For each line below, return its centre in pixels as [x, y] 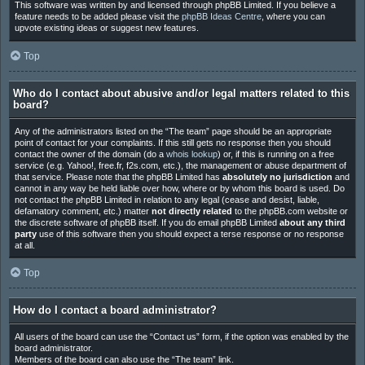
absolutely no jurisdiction [277, 176]
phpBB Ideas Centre [221, 17]
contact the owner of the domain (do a [90, 154]
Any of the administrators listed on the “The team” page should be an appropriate [173, 131]
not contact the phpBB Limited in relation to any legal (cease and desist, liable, [167, 199]
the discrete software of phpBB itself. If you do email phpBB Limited [147, 222]
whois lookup [191, 154]
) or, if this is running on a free [275, 154]
